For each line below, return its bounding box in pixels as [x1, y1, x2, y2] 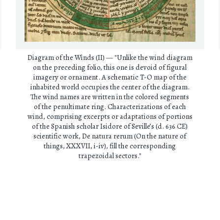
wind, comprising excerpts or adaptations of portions [27, 111, 192, 122]
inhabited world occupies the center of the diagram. [30, 82, 190, 92]
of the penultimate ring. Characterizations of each [33, 102, 186, 112]
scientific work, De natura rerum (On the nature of [33, 131, 187, 141]
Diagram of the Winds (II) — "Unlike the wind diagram [27, 53, 192, 63]
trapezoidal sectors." [78, 151, 141, 161]
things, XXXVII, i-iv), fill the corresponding [44, 141, 176, 151]
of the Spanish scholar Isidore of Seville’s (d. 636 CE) [32, 121, 188, 132]
